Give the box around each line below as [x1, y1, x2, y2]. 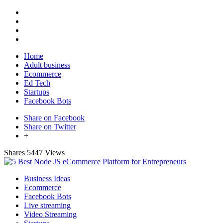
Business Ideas [24, 174, 70, 183]
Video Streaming [24, 210, 77, 219]
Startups [24, 88, 49, 96]
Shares [4, 148, 25, 157]
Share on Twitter [24, 122, 76, 131]
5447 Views [27, 148, 65, 157]
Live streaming [24, 201, 71, 210]
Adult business [24, 61, 70, 69]
